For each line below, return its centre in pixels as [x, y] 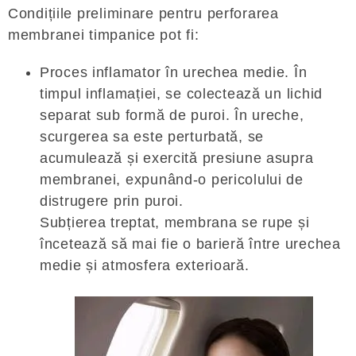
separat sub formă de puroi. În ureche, [172, 115]
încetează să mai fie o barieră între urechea [190, 244]
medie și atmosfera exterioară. [145, 265]
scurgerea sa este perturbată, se [152, 136]
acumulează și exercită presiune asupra [177, 158]
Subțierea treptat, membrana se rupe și [175, 222]
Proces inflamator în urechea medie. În [174, 72]
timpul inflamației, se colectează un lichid [181, 93]
